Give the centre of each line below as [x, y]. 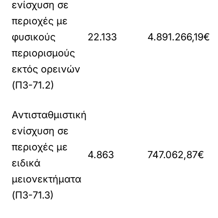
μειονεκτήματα [47, 179]
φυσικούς [34, 37]
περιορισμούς [44, 53]
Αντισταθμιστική [49, 115]
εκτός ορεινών [46, 69]
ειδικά [26, 163]
